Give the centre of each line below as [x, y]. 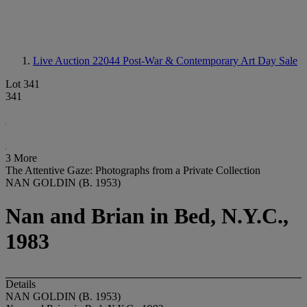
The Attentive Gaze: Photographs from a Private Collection [133, 170]
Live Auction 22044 [78, 61]
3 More [21, 158]
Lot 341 [23, 84]
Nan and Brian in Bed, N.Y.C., [147, 216]
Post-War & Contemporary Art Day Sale [210, 61]
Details [21, 284]
